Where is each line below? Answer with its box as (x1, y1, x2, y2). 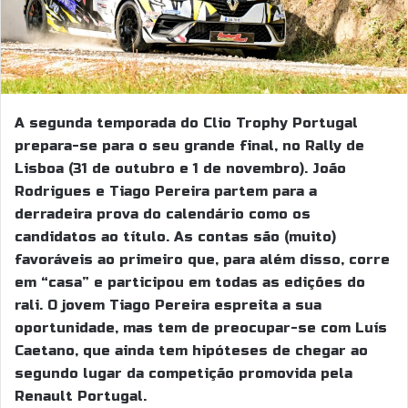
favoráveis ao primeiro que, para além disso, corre (15, 250, 390, 268)
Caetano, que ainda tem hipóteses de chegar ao (15, 342, 368, 359)
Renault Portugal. (15, 387, 147, 404)
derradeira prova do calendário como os (15, 205, 311, 222)
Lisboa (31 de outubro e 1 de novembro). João (15, 159, 346, 177)
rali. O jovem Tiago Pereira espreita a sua (15, 296, 321, 313)
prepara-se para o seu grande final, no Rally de (15, 137, 364, 154)
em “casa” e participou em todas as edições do (15, 273, 365, 291)
